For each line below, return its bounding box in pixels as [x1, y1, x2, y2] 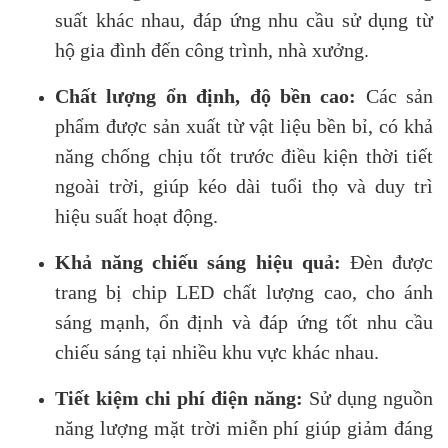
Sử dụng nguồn [309, 386, 433, 409]
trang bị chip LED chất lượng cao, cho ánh [55, 280, 433, 303]
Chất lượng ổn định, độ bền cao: [55, 84, 357, 107]
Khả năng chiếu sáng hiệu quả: [55, 250, 341, 273]
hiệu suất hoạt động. [55, 204, 218, 227]
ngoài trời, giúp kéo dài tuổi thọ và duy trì [55, 174, 433, 197]
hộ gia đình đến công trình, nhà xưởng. [55, 38, 369, 61]
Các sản [356, 84, 433, 107]
